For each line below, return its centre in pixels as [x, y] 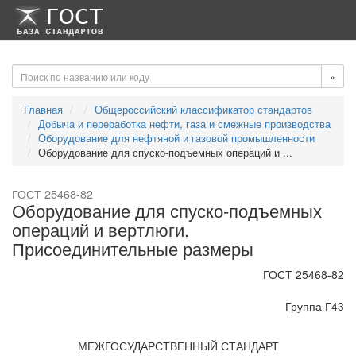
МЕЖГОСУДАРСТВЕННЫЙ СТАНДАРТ [178, 346]
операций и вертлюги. [101, 229]
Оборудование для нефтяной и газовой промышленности [176, 138]
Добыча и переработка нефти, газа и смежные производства [184, 124]
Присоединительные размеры [133, 248]
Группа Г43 [315, 306]
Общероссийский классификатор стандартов [203, 109]
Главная [43, 109]
